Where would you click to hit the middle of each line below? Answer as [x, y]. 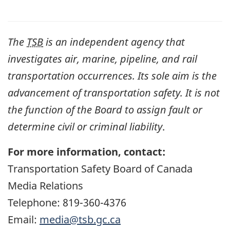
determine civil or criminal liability [85, 127]
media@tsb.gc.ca [80, 220]
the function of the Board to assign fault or [105, 110]
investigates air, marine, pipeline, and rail [102, 59]
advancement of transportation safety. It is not [114, 93]
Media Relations [45, 186]
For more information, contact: [87, 152]
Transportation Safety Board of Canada [100, 169]
